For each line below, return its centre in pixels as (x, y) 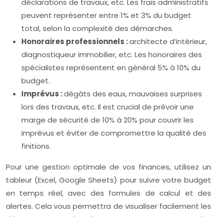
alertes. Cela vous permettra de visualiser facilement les (108, 206)
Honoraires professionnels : (75, 41)
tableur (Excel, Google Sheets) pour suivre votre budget (108, 180)
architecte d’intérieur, (168, 41)
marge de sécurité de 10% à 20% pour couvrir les (108, 120)
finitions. (36, 146)
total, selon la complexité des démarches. (97, 28)
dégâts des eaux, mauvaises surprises (133, 94)
